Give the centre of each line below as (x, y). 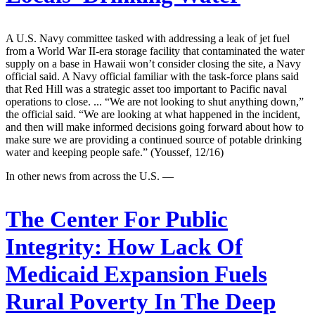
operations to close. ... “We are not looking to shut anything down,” (155, 101)
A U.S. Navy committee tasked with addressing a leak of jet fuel (148, 38)
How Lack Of (172, 246)
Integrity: (54, 246)
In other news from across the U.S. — (90, 176)
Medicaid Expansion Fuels (136, 274)
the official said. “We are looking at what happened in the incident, (153, 114)
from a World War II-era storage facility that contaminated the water (155, 51)
